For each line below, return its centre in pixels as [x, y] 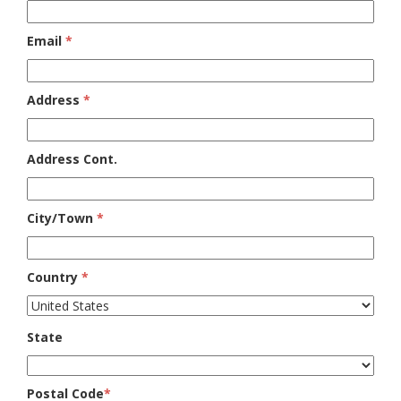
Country [54, 277]
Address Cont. [72, 159]
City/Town [62, 218]
